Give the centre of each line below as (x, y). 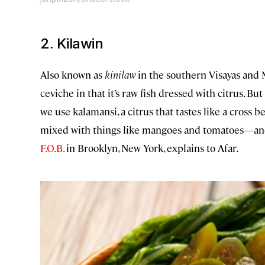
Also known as (72, 74)
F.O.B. (52, 148)
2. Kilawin (72, 43)
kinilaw (120, 74)
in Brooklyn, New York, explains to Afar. (151, 148)
